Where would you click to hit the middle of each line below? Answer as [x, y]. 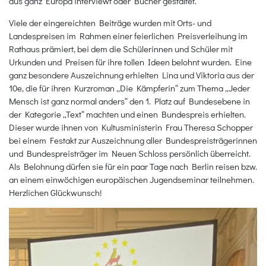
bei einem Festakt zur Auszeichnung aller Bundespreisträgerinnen [133, 140]
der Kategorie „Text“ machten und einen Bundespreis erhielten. [127, 114]
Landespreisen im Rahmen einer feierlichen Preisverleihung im [128, 36]
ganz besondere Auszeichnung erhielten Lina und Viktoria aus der [132, 75]
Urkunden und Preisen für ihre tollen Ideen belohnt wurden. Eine [130, 62]
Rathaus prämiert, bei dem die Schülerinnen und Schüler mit [121, 49]
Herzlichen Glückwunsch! [55, 193]
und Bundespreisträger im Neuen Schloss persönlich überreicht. [130, 153]
